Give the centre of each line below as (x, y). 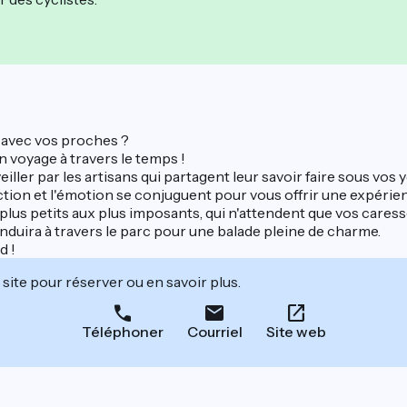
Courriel (214, 332)
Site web (296, 332)
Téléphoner (122, 332)
